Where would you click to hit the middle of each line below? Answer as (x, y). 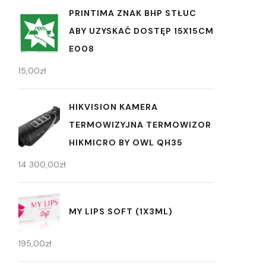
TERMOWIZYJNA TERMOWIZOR (140, 125)
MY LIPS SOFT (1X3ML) (121, 211)
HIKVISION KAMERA (113, 107)
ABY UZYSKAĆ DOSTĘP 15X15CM (141, 31)
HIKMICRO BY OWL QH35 (126, 143)
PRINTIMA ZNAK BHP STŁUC (133, 13)
